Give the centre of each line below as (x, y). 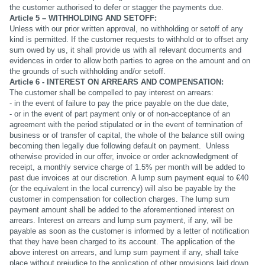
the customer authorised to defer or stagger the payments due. (116, 8)
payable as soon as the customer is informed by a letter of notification (129, 231)
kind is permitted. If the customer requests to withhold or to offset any (129, 40)
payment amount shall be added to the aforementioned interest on (122, 210)
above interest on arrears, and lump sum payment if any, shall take (124, 253)
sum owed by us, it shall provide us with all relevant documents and (125, 50)
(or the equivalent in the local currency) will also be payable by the (122, 189)
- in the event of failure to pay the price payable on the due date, (119, 104)
